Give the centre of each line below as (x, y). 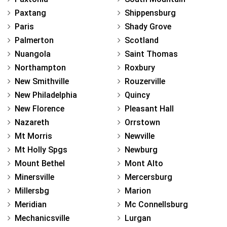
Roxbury (140, 67)
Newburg (141, 149)
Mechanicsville (42, 218)
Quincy (137, 95)
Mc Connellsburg (156, 204)
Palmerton (34, 40)
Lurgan (138, 218)
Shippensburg (150, 13)
